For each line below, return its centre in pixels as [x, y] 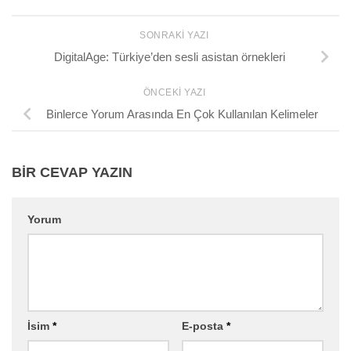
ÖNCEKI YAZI [175, 92]
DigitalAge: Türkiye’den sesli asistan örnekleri [169, 57]
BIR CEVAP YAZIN [72, 173]
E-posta [204, 326]
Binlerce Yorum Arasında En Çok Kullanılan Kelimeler [182, 114]
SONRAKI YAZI [175, 35]
